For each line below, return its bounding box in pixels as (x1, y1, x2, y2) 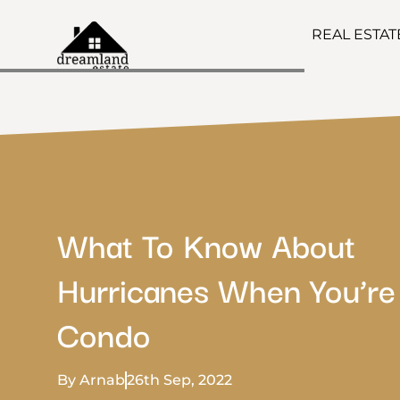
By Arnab (57, 371, 125, 388)
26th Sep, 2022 (127, 371, 232, 388)
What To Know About (57, 218, 355, 269)
